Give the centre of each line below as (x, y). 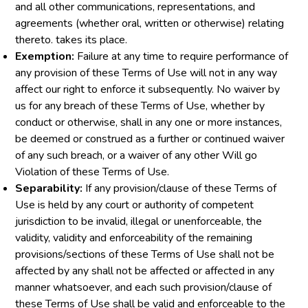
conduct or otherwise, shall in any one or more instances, (149, 122)
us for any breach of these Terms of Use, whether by (140, 106)
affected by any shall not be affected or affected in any (145, 271)
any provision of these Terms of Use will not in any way (146, 73)
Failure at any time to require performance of (181, 56)
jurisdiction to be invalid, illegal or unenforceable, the (139, 221)
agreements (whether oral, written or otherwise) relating (150, 23)
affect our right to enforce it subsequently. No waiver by (148, 89)
